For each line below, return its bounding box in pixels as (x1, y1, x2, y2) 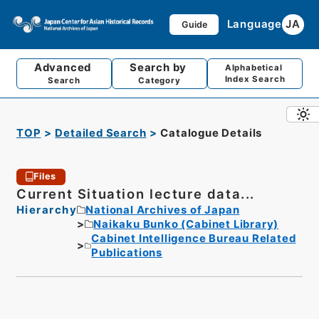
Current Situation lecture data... (16, 185, 256, 202)
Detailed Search (55, 127, 147, 140)
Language (226, 17, 282, 31)
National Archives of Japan (85, 203, 240, 216)
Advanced (33, 61, 95, 75)
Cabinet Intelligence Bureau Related (91, 231, 296, 245)
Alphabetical (224, 63, 286, 73)
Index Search (224, 74, 286, 85)
